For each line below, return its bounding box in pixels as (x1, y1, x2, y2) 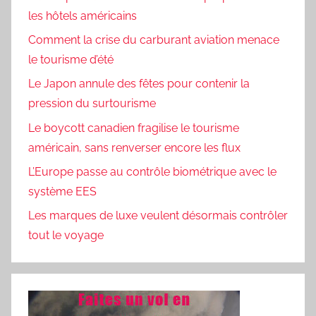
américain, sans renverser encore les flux (28, 140, 241, 154)
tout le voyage (28, 229, 104, 243)
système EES (28, 185, 97, 199)
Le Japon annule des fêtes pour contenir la (28, 77, 250, 91)
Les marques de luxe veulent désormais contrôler (28, 209, 288, 223)
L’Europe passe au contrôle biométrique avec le (28, 165, 276, 179)
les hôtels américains (28, 8, 137, 23)
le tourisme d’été (28, 52, 114, 66)
